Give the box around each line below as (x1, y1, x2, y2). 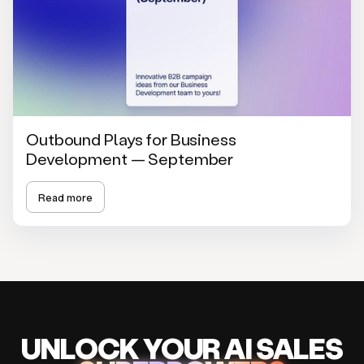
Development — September (26, 147, 234, 169)
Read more (38, 189, 93, 204)
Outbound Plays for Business (26, 128, 236, 149)
